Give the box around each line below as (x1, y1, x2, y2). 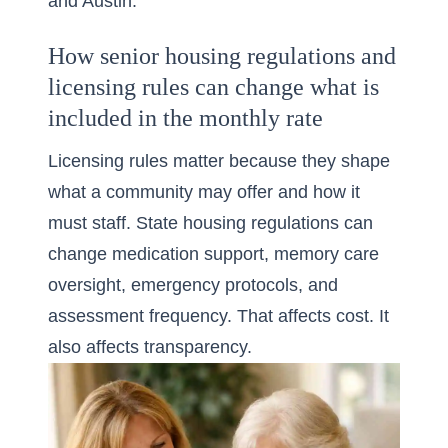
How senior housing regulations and (48, 43, 396, 69)
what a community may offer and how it (48, 182, 360, 202)
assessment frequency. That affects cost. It (48, 306, 389, 326)
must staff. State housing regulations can (48, 213, 373, 233)
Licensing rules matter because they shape (48, 151, 390, 171)
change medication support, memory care (48, 244, 379, 264)
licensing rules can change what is (48, 74, 379, 100)
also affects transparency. (48, 337, 252, 357)
